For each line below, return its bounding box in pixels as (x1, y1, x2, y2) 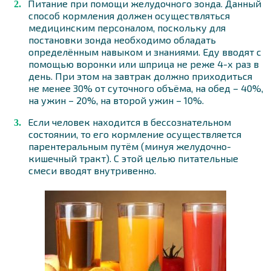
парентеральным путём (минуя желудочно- (28, 140, 231, 152)
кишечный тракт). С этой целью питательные (28, 152, 238, 164)
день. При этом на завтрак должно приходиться (28, 70, 252, 82)
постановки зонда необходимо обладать (28, 33, 216, 45)
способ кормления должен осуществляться (28, 9, 230, 21)
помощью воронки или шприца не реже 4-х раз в (28, 57, 259, 70)
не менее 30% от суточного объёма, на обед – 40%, (28, 82, 263, 94)
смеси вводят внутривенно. (28, 164, 156, 176)
